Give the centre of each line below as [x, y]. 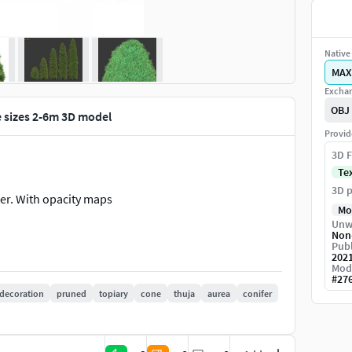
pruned [71, 293]
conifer [257, 293]
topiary [114, 293]
